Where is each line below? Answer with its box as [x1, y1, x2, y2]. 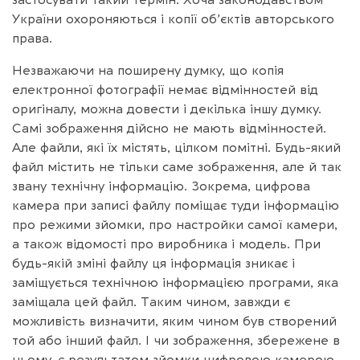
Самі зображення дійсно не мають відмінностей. [12, 121, 326, 136]
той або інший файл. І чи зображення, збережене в [12, 333, 344, 348]
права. [12, 31, 52, 46]
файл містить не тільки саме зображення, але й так [12, 159, 342, 174]
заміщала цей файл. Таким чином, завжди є [12, 294, 290, 309]
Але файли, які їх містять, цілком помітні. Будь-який [12, 140, 341, 155]
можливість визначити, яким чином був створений [12, 313, 337, 329]
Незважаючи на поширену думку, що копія [12, 63, 284, 78]
